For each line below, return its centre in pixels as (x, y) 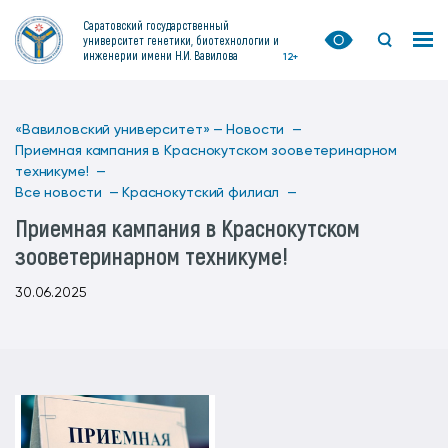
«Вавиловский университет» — (119, 130)
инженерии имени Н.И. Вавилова (160, 54)
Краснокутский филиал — (209, 193)
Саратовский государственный (156, 24)
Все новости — (67, 193)
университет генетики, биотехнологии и (181, 39)
